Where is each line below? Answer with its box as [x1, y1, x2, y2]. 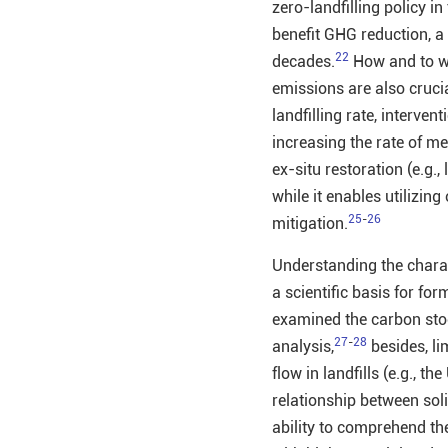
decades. [272, 51, 335, 71]
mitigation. [272, 213, 348, 233]
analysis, [272, 336, 334, 356]
